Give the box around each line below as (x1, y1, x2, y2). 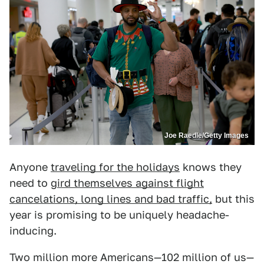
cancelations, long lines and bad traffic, (9, 193, 212, 206)
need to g (9, 177, 57, 190)
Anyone (9, 161, 51, 174)
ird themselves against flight (57, 177, 204, 190)
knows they (180, 161, 242, 174)
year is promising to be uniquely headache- (9, 209, 229, 222)
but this (212, 193, 255, 206)
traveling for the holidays (51, 161, 180, 174)
